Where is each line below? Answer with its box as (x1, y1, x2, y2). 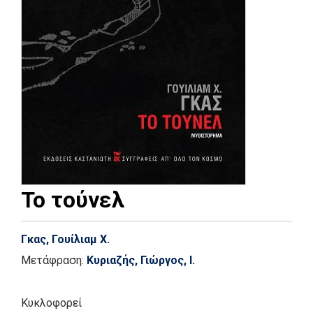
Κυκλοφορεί (21, 296, 82, 310)
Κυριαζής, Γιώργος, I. (87, 253, 195, 267)
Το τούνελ (21, 186, 124, 213)
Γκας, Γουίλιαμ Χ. (21, 232, 110, 246)
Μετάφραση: (21, 253, 87, 267)
